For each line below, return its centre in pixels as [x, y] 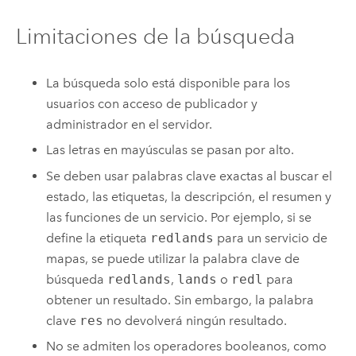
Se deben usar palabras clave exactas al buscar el [190, 176]
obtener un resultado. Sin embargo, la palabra [180, 300]
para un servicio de [271, 238]
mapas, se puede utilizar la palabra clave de [173, 258]
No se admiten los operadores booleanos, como [187, 346]
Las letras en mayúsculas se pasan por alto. [170, 150]
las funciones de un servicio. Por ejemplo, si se [179, 217]
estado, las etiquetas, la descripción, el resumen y [189, 196]
